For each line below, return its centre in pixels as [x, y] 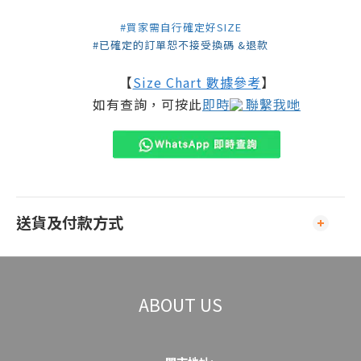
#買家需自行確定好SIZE [180, 27]
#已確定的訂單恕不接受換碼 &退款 [180, 45]
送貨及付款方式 [70, 222]
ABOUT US [180, 304]
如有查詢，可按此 [147, 104]
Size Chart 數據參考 [197, 82]
